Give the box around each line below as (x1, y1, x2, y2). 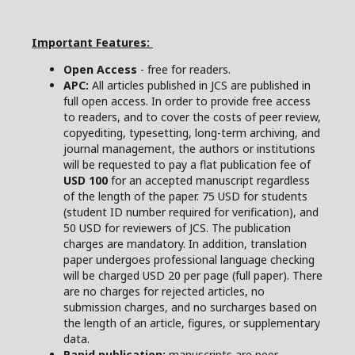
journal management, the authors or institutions (63, 140, 315, 156)
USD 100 (63, 172, 108, 188)
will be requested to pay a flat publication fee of (63, 156, 311, 172)
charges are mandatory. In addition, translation (63, 235, 307, 251)
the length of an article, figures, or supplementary (63, 315, 320, 330)
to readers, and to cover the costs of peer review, (63, 109, 321, 124)
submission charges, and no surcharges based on (63, 299, 317, 315)
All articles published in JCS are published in (89, 77, 311, 93)
